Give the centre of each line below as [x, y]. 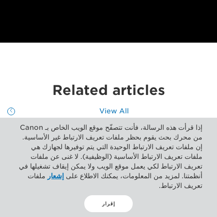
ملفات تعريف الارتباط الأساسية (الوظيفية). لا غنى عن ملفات [116, 156]
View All [114, 111]
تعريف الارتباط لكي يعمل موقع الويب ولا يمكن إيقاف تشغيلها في [111, 166]
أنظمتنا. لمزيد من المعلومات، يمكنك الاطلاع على [133, 176]
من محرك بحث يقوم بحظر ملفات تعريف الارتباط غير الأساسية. [112, 137]
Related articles [108, 90]
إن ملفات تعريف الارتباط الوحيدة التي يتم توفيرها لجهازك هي [117, 147]
